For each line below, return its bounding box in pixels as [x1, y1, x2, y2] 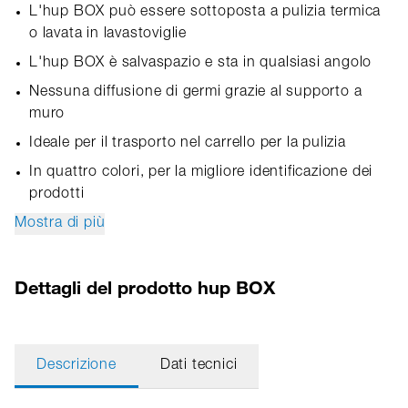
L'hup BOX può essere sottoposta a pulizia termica [29, 5, 382, 20]
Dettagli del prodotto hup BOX [15, 276, 275, 299]
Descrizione [36, 359, 117, 373]
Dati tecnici [159, 359, 238, 373]
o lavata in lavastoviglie [29, 27, 188, 42]
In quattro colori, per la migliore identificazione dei [29, 166, 373, 180]
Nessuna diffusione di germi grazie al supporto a [29, 86, 362, 100]
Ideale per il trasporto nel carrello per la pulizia [29, 137, 346, 151]
